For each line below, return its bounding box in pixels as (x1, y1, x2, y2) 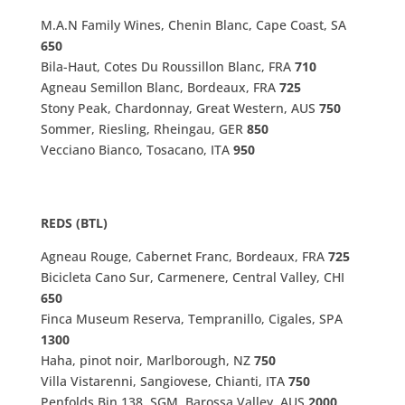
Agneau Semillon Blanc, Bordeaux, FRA (40, 79, 279, 97)
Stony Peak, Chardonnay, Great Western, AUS (40, 99, 319, 118)
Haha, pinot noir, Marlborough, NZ (40, 352, 254, 370)
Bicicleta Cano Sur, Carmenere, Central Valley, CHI (40, 268, 344, 287)
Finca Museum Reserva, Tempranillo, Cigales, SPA (40, 310, 343, 328)
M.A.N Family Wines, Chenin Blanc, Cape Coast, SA (40, 16, 346, 34)
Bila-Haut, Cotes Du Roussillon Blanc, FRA (40, 58, 295, 76)
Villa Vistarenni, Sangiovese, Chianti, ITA (40, 372, 288, 391)
